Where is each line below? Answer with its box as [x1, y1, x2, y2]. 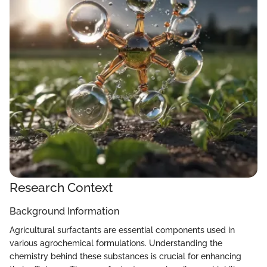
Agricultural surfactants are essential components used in [10, 225, 235, 235]
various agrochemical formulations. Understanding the [10, 238, 222, 248]
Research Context [10, 180, 113, 195]
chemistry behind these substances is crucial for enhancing [10, 251, 241, 261]
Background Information [10, 205, 119, 217]
